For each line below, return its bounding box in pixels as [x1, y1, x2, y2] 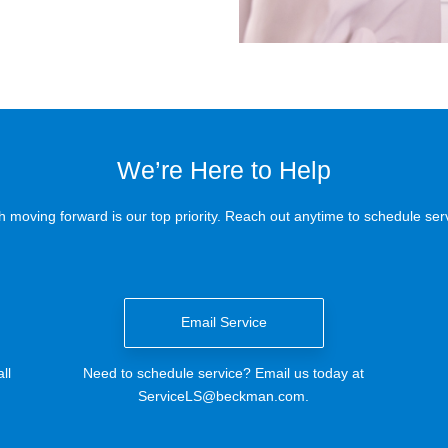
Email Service [180, 314, 267, 330]
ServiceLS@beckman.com [138, 387, 306, 404]
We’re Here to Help [117, 156, 331, 185]
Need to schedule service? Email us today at [83, 364, 365, 381]
